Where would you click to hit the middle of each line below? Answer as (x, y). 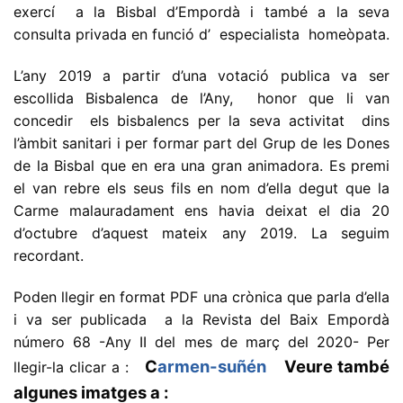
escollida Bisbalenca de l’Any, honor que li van (201, 98)
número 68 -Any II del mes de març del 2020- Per (201, 341)
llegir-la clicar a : (77, 367)
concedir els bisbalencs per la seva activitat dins (201, 120)
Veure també (328, 366)
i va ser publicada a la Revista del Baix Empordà (201, 319)
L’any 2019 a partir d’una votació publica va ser (201, 75)
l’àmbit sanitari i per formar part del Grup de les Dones (201, 143)
